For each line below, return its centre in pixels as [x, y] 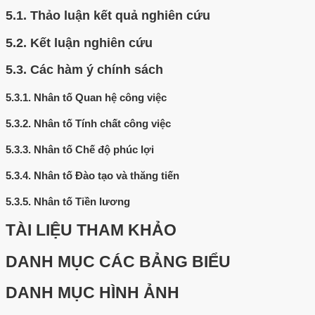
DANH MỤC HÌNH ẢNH [92, 293]
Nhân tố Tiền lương [82, 201]
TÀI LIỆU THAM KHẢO [91, 230]
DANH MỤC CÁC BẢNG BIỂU [118, 262]
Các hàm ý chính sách [97, 70]
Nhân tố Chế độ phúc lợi [94, 150]
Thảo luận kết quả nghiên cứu [120, 16]
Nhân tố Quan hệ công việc [100, 98]
